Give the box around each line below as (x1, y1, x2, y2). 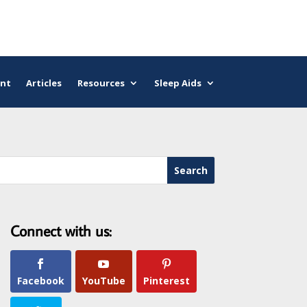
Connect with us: (10, 221, 112, 241)
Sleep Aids (153, 77, 201, 89)
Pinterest (143, 274, 190, 288)
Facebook (16, 274, 64, 288)
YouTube (82, 274, 125, 288)
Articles (26, 77, 62, 89)
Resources (77, 77, 125, 89)
